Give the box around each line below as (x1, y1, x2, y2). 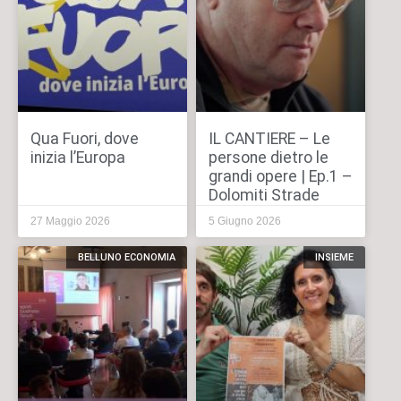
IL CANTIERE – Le (208, 130, 330, 149)
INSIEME (314, 252, 354, 264)
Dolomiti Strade (208, 186, 320, 205)
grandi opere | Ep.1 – (208, 167, 353, 186)
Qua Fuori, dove (30, 130, 139, 149)
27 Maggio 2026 (30, 215, 110, 228)
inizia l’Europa (30, 149, 125, 167)
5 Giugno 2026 (208, 215, 281, 228)
